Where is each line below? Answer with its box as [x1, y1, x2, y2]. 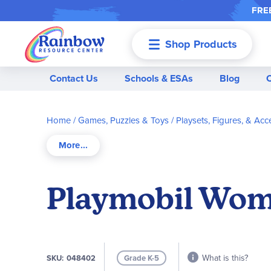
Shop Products [165, 36, 237, 52]
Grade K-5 [124, 252, 159, 264]
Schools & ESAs [125, 71, 193, 85]
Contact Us [50, 71, 98, 85]
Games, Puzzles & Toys [78, 114, 169, 126]
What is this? [202, 252, 248, 264]
